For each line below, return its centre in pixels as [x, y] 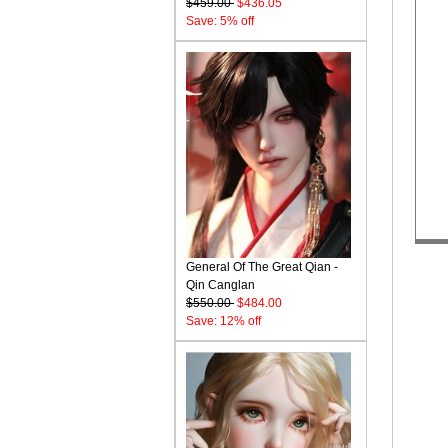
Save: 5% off [220, 21]
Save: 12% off [223, 321]
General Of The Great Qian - [262, 267]
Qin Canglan [220, 285]
